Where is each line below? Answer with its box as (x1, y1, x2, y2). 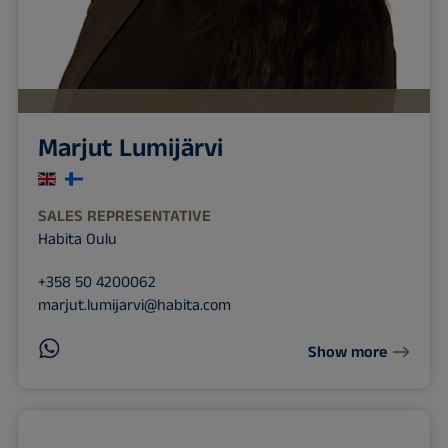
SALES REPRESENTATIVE (37, 204, 211, 228)
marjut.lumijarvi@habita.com (37, 293, 231, 317)
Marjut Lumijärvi (37, 129, 223, 167)
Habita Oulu (37, 227, 117, 251)
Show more (308, 341, 388, 365)
